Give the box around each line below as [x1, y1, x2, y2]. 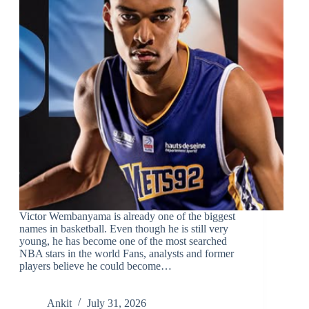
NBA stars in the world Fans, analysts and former [19, 247, 234, 259]
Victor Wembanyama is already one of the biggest [19, 210, 235, 222]
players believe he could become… [19, 259, 172, 272]
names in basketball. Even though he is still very [19, 222, 228, 235]
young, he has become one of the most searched [19, 235, 227, 247]
